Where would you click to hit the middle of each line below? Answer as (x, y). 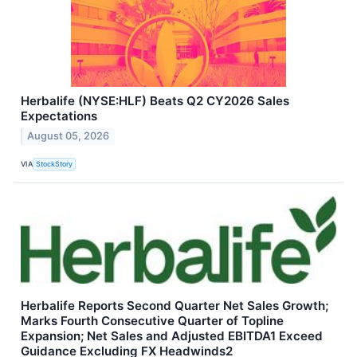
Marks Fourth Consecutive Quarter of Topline (152, 321)
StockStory (55, 163)
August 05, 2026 (69, 136)
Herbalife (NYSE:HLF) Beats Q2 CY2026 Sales (155, 100)
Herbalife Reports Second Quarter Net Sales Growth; (175, 306)
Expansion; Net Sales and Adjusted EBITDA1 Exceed (172, 336)
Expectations (59, 116)
